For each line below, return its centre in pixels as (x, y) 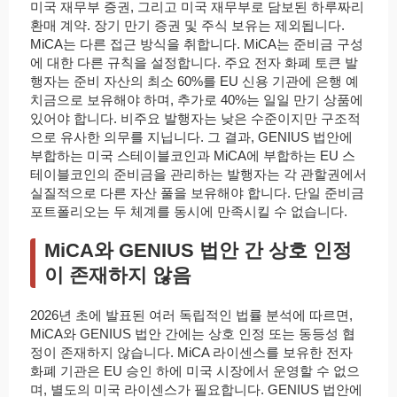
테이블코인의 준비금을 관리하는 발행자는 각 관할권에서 (198, 175)
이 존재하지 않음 (118, 276)
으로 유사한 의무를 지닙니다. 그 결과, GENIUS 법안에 (191, 137)
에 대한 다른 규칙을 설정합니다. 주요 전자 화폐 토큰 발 (194, 63)
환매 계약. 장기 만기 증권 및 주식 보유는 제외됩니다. (187, 26)
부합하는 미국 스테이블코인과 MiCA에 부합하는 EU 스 (193, 156)
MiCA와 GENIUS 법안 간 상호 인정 (198, 251)
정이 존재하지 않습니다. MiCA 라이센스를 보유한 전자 (191, 353)
